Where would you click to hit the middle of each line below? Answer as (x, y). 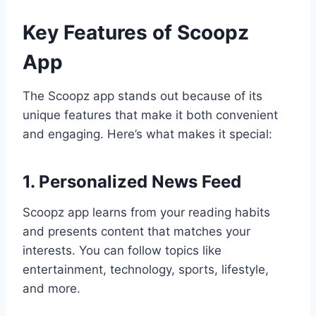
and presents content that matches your (136, 232)
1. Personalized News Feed (132, 182)
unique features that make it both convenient (150, 115)
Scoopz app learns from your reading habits (146, 213)
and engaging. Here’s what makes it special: (147, 134)
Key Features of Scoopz (136, 33)
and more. (51, 289)
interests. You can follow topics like (122, 251)
